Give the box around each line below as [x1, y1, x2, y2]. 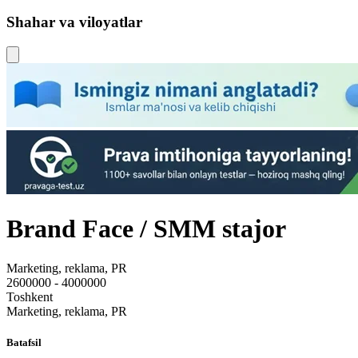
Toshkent [6, 289, 53, 304]
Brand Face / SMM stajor [6, 214, 286, 244]
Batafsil [6, 336, 42, 348]
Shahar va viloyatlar [6, 14, 142, 31]
